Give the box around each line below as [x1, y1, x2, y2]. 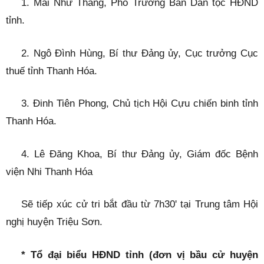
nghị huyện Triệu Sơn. [6, 216, 103, 228]
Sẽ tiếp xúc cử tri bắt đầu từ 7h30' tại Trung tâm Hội [21, 199, 258, 210]
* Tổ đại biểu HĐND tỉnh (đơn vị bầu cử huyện [21, 249, 258, 260]
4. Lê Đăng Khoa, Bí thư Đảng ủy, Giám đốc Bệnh [21, 148, 258, 160]
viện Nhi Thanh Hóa [6, 166, 93, 177]
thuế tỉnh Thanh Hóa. [6, 65, 97, 77]
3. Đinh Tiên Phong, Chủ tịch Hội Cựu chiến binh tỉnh [21, 98, 258, 110]
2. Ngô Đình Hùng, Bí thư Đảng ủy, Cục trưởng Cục [21, 47, 258, 59]
